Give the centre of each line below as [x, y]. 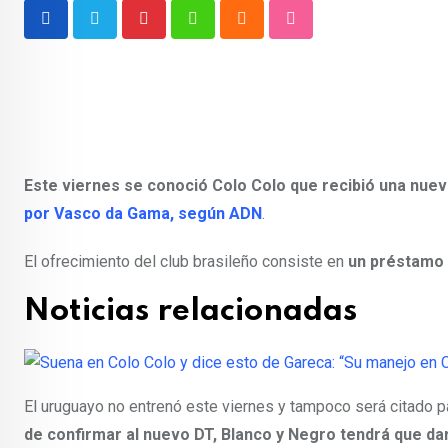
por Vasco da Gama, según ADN [143, 213]
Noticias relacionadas [190, 311]
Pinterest [175, 31]
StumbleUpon [336, 31]
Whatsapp [226, 31]
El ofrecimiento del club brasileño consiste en [186, 261]
